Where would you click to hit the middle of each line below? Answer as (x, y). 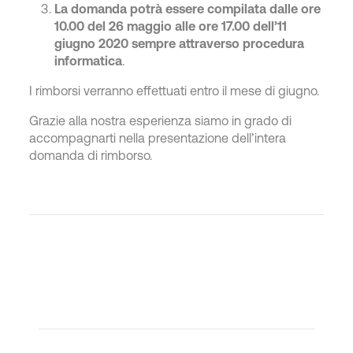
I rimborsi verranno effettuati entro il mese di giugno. (175, 91)
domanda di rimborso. (91, 155)
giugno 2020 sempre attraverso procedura (180, 43)
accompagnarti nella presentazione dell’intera (158, 138)
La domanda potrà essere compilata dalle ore (188, 9)
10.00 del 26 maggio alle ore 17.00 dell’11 (171, 26)
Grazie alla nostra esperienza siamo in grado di (161, 121)
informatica (89, 61)
